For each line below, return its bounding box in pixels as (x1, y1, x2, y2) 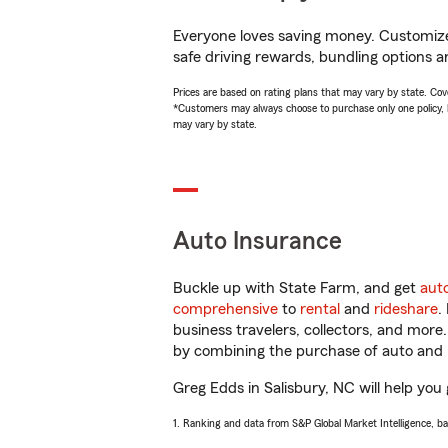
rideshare (374, 301, 438, 317)
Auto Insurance (173, 229, 342, 254)
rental (300, 301, 340, 317)
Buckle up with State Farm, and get (173, 280, 420, 296)
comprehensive (173, 301, 278, 317)
